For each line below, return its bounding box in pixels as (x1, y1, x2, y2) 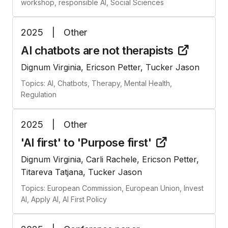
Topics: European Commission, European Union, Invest (21, 184, 204, 193)
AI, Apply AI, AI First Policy (21, 195, 107, 204)
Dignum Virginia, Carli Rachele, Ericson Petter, (21, 154, 199, 165)
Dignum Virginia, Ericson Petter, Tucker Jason (21, 62, 199, 73)
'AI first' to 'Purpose (21, 136, 127, 150)
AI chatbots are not (21, 44, 123, 58)
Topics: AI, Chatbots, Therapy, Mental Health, (21, 79, 172, 88)
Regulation (21, 90, 56, 99)
